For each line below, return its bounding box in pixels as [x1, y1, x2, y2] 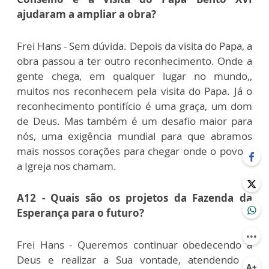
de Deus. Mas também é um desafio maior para [17, 114, 252, 128]
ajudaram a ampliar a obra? [17, 7, 156, 21]
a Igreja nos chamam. [17, 159, 116, 173]
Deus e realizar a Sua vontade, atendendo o [17, 253, 252, 267]
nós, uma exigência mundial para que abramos [17, 129, 252, 143]
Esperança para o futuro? [17, 206, 144, 220]
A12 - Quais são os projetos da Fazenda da [17, 191, 252, 205]
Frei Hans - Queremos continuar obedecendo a [17, 238, 252, 252]
